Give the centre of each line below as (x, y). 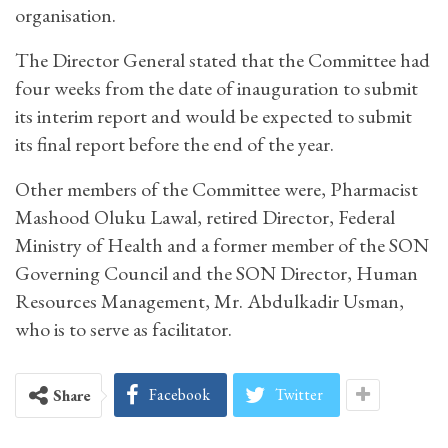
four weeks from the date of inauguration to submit (216, 88)
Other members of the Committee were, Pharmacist (216, 189)
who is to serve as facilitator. (123, 329)
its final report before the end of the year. (176, 144)
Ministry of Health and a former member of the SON (222, 245)
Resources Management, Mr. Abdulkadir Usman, (209, 301)
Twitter (299, 395)
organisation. (65, 15)
